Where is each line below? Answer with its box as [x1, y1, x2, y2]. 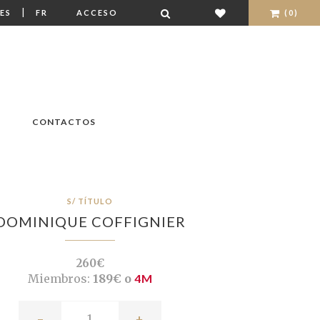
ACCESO [76, 8, 118, 17]
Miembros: [27, 271, 90, 286]
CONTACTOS [31, 116, 96, 128]
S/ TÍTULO [67, 196, 113, 206]
